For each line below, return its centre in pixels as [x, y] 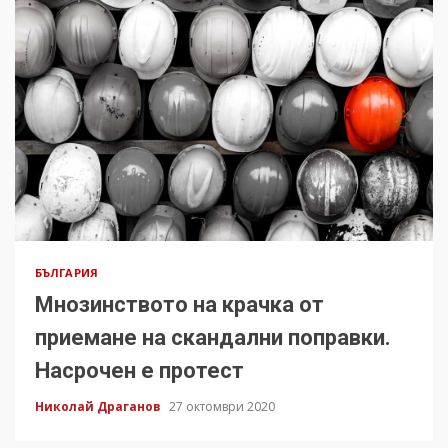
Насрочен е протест [139, 371]
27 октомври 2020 [222, 407]
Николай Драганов [99, 407]
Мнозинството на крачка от [179, 305]
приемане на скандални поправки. [213, 338]
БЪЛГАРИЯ [66, 273]
